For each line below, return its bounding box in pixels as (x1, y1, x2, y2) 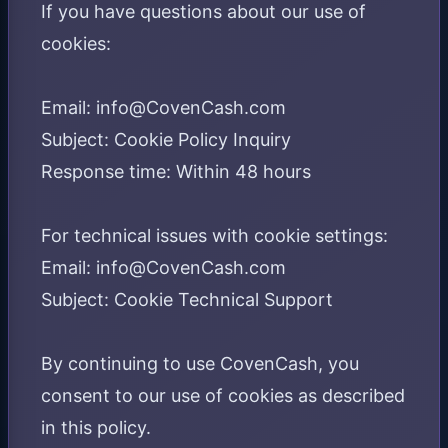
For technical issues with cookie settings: (41, 225, 388, 246)
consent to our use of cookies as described (41, 385, 405, 406)
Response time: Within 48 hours (41, 161, 311, 182)
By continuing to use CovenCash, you (41, 353, 359, 374)
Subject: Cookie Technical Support (41, 289, 333, 310)
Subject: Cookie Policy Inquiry (41, 129, 291, 150)
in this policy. (41, 417, 151, 438)
